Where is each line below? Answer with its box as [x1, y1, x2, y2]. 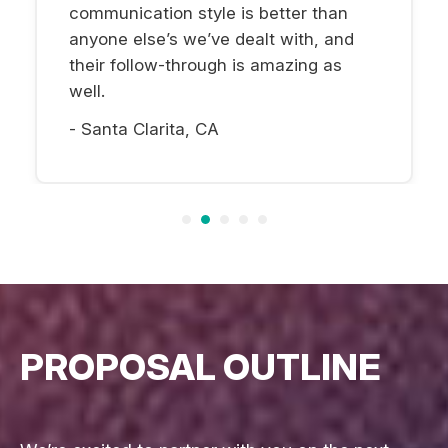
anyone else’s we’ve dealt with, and [69, 28, 354, 49]
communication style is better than [69, 2, 348, 23]
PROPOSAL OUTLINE [20, 344, 381, 389]
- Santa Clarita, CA [69, 118, 219, 139]
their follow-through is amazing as [69, 54, 342, 75]
